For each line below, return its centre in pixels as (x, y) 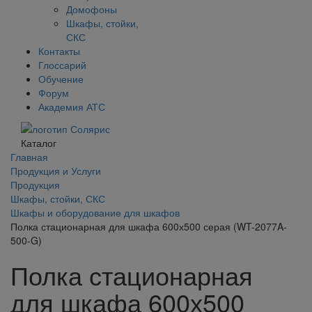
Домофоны (92, 9)
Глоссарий (62, 65)
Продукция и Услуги (56, 171)
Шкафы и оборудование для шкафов (95, 213)
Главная (29, 157)
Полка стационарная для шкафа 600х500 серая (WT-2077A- (149, 227)
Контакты (59, 51)
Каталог (39, 143)
